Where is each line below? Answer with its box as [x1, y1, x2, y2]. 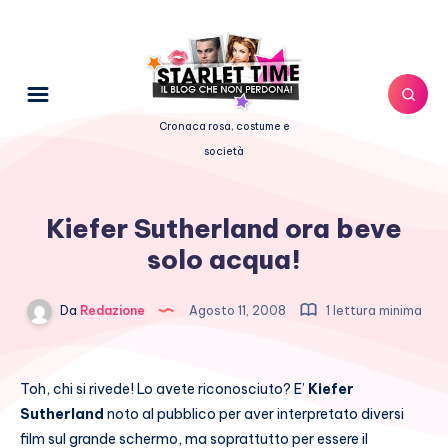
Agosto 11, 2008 [185, 302, 289, 318]
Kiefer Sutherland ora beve [46, 211, 402, 245]
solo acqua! [147, 242, 301, 276]
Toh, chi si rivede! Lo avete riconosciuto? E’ [20, 379, 308, 398]
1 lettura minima [322, 302, 422, 318]
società [204, 143, 244, 158]
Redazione [76, 302, 145, 318]
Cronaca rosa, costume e [158, 118, 290, 133]
